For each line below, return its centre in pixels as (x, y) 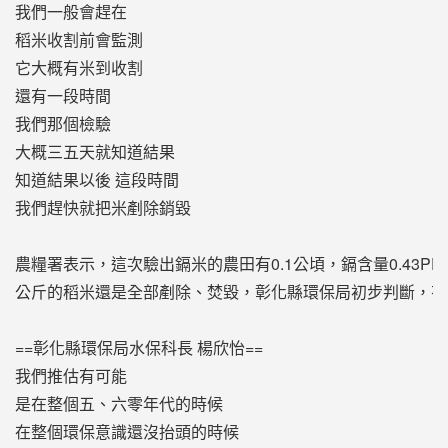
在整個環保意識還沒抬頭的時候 (126, 431)
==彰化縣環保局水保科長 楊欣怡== (138, 347)
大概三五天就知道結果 (94, 151)
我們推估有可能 (70, 375)
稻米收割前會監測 (78, 39)
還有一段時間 (62, 95)
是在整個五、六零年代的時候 (118, 403)
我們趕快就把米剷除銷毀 (102, 207)
